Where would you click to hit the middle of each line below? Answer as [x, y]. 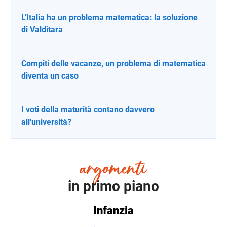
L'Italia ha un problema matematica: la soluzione [109, 17]
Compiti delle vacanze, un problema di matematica [113, 63]
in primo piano [113, 186]
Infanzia [113, 211]
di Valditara [42, 29]
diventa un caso [50, 75]
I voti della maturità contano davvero [88, 109]
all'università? [46, 122]
